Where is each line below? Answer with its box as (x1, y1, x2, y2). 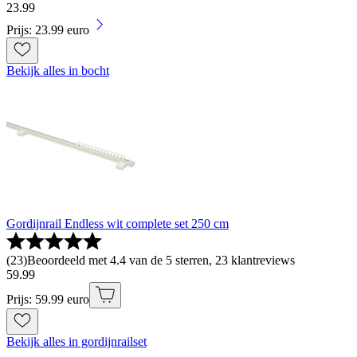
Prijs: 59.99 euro (6, 292, 89, 306)
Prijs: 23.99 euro (6, 22, 89, 37)
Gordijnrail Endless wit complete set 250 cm (6, 216, 229, 230)
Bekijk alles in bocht (6, 63, 109, 77)
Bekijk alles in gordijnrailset (6, 334, 147, 348)
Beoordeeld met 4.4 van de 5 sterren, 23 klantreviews (27, 253, 295, 267)
